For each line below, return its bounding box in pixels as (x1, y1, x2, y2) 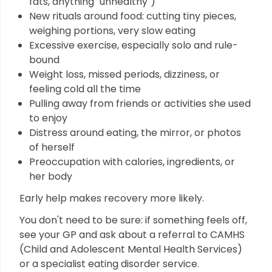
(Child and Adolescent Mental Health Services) (19, 242, 242, 256)
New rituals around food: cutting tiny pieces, (29, 9, 236, 23)
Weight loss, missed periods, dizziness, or (29, 67, 220, 81)
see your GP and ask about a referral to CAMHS (19, 228, 245, 242)
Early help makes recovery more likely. (19, 191, 206, 205)
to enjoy (29, 111, 67, 125)
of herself (29, 140, 75, 154)
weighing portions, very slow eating (29, 24, 195, 38)
